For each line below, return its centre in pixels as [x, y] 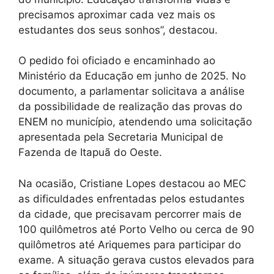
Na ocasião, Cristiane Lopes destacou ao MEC [132, 183]
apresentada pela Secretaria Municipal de [121, 137]
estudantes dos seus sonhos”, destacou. [118, 30]
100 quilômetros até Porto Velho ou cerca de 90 [136, 229]
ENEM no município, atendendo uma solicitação [135, 122]
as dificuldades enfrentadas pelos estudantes [131, 198]
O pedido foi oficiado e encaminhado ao [117, 61]
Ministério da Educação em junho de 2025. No [132, 76]
